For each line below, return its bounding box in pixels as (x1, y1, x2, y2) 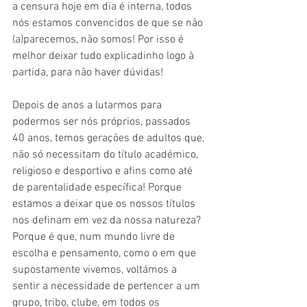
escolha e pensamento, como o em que (12, 246, 199, 260)
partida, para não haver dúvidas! (12, 65, 163, 79)
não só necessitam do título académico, (12, 147, 201, 162)
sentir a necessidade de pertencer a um (12, 279, 203, 293)
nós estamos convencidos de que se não (12, 16, 206, 30)
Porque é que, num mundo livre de (12, 230, 177, 244)
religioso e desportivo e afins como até (12, 164, 195, 178)
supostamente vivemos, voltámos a (12, 262, 180, 277)
